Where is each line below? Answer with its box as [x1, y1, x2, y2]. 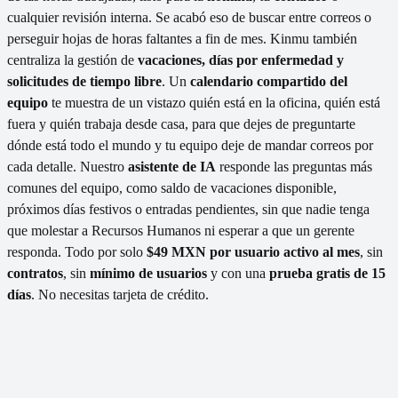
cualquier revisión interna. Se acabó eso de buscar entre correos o [7, 10, 371, 26]
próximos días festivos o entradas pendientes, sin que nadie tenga [7, 202, 370, 218]
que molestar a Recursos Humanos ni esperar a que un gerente [7, 223, 354, 239]
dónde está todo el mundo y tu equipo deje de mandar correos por [7, 138, 373, 154]
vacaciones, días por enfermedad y [138, 52, 344, 68]
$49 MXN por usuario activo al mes [147, 244, 360, 260]
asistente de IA [128, 159, 216, 175]
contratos [7, 266, 63, 282]
